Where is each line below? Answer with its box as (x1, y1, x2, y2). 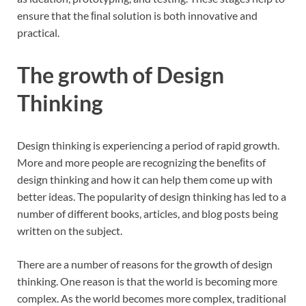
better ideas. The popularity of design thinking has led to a (17, 189, 286, 203)
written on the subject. (17, 223, 122, 237)
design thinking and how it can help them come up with (17, 172, 273, 186)
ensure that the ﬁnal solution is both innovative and (17, 8, 258, 22)
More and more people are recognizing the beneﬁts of (17, 155, 266, 169)
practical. (17, 25, 59, 39)
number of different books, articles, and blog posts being (17, 206, 278, 220)
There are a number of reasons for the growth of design (17, 257, 273, 270)
